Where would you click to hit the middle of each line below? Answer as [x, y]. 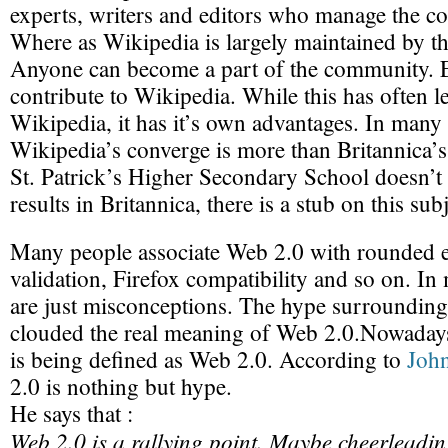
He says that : [71, 413]
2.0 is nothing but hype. [121, 386]
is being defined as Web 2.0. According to [208, 359]
